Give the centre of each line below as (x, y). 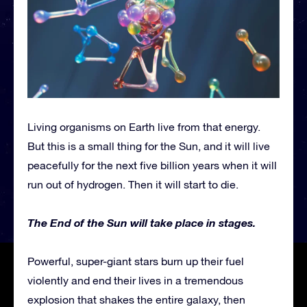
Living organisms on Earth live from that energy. (144, 127)
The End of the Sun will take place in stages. (142, 223)
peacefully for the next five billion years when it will (152, 165)
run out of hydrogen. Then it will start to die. (133, 185)
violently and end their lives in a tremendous (135, 281)
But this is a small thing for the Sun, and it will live (149, 146)
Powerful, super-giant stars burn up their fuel (136, 261)
